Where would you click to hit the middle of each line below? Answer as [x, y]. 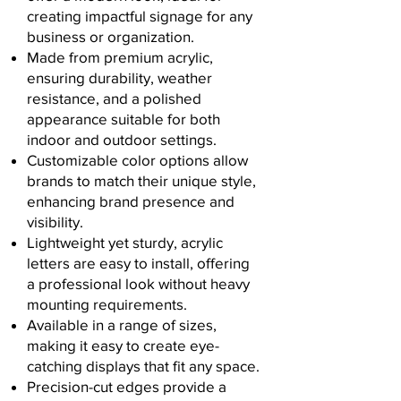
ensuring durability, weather [119, 77]
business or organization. [111, 36]
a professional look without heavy [138, 283]
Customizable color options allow [137, 160]
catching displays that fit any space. [143, 366]
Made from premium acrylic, [120, 57]
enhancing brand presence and [131, 201]
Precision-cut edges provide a [127, 386]
